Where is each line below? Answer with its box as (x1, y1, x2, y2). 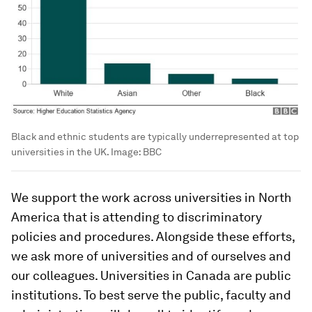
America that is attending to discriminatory (11, 210, 262, 225)
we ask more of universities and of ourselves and (11, 249, 291, 264)
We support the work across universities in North (11, 190, 292, 205)
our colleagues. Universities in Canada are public (11, 268, 291, 283)
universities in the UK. (11, 146, 111, 158)
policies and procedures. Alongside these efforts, (11, 229, 295, 244)
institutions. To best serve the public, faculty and (11, 288, 291, 303)
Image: (111, 146, 143, 158)
